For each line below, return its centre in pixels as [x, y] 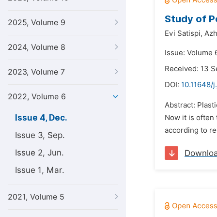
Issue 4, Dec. [41, 118]
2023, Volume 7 [36, 72]
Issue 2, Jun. [39, 153]
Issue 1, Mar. [40, 170]
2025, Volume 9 [37, 23]
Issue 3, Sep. [40, 135]
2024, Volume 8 [37, 47]
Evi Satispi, [184, 33]
